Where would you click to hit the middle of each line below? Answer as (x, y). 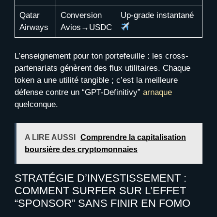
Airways (34, 27)
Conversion (81, 15)
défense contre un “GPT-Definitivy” (79, 93)
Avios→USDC (86, 27)
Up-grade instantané (157, 15)
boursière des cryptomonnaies (81, 149)
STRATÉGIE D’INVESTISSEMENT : (101, 178)
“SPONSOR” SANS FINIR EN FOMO (102, 203)
